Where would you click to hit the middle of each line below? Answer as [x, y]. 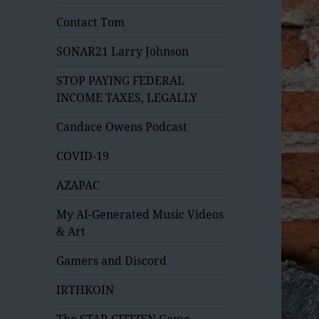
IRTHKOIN [85, 289]
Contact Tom [91, 22]
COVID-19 [83, 156]
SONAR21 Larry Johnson [123, 51]
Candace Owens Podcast [122, 126]
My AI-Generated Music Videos [140, 214]
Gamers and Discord [112, 260]
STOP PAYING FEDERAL [121, 80]
